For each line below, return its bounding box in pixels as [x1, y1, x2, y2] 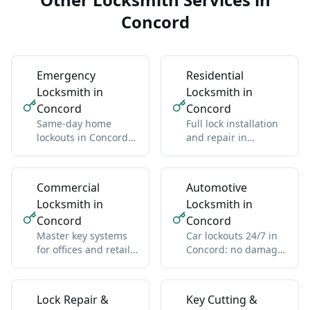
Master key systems [37, 229, 127, 243]
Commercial [37, 180, 100, 196]
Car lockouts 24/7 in [186, 229, 277, 243]
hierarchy [37, 271, 81, 284]
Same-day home [37, 117, 111, 131]
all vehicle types [186, 257, 260, 271]
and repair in [186, 131, 247, 145]
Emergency [37, 68, 95, 84]
